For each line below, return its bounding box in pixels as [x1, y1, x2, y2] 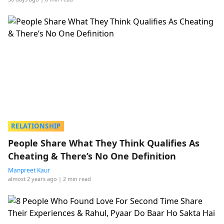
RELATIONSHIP [11, 121, 61, 130]
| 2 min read [58, 175, 91, 182]
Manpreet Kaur [8, 166, 50, 174]
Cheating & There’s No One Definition [8, 150, 176, 162]
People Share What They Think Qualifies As [8, 137, 199, 149]
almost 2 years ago [8, 175, 57, 182]
